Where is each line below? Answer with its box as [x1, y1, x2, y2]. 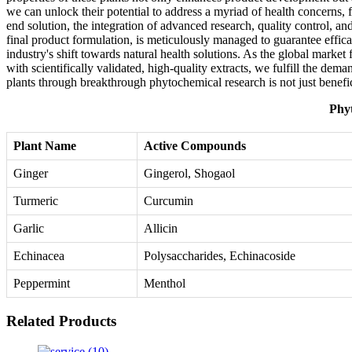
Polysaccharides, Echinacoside [144, 249, 295, 263]
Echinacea [13, 249, 64, 263]
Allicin [144, 222, 178, 236]
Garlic [13, 222, 44, 236]
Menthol [144, 277, 185, 291]
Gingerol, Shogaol [144, 167, 235, 181]
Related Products [6, 312, 116, 329]
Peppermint [13, 277, 70, 291]
